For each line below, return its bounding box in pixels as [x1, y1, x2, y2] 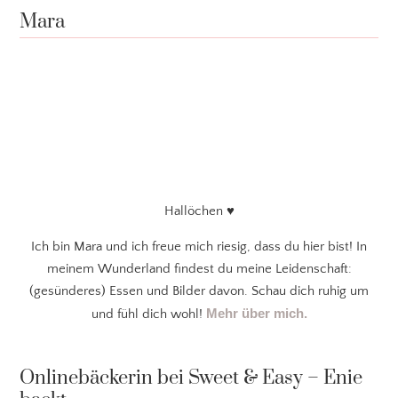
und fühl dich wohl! [91, 306, 206, 322]
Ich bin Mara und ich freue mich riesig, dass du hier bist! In [31, 238, 367, 254]
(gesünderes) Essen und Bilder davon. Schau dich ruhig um [29, 283, 369, 298]
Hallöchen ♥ [163, 203, 235, 219]
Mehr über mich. [205, 305, 307, 321]
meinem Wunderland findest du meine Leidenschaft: [46, 260, 352, 276]
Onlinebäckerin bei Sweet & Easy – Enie [20, 365, 363, 390]
